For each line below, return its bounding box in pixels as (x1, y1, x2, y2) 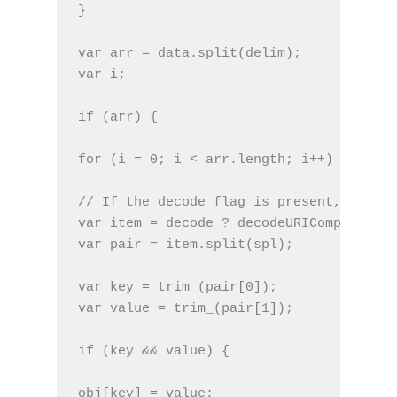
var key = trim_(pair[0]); (78, 279, 277, 295)
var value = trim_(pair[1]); (78, 300, 293, 316)
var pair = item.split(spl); (78, 237, 293, 253)
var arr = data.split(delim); (78, 45, 301, 61)
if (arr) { (78, 109, 158, 125)
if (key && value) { (78, 343, 230, 359)
